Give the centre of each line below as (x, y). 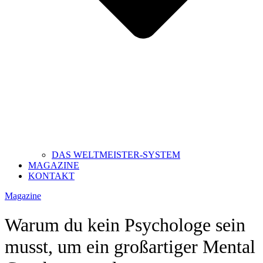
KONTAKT (51, 176)
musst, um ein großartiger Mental (130, 246)
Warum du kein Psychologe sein (125, 225)
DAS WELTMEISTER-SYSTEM (116, 155)
